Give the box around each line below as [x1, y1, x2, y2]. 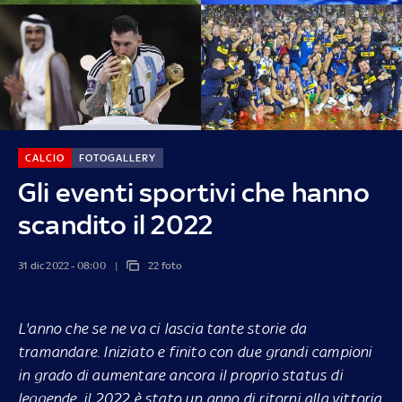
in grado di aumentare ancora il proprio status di [18, 365, 343, 384]
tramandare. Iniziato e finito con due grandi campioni [18, 342, 372, 361]
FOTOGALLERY [78, 151, 156, 164]
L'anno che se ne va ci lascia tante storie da [18, 319, 307, 337]
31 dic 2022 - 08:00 [17, 258, 106, 272]
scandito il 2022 [17, 208, 214, 240]
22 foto [148, 258, 183, 272]
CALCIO [24, 151, 65, 164]
